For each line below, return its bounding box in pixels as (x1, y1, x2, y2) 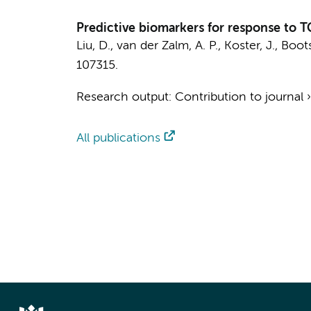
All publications (76, 132, 160, 144)
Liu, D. (76, 40, 110, 52)
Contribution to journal (174, 91, 303, 103)
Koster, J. (224, 40, 275, 52)
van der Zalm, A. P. (116, 40, 218, 52)
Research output (76, 91, 169, 103)
